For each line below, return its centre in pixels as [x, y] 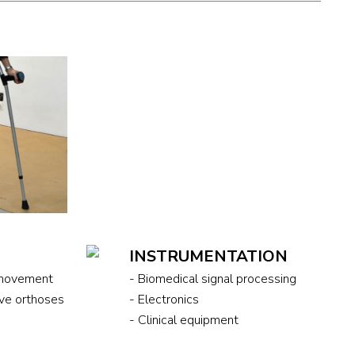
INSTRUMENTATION [208, 256]
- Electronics [164, 299]
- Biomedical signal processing [212, 279]
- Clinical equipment [183, 320]
